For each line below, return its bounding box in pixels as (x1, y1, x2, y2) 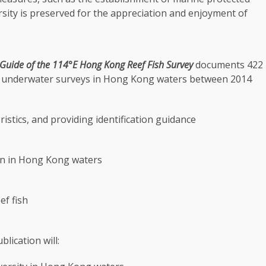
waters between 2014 (154, 72, 252, 85)
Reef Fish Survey (125, 58, 195, 71)
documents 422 (195, 58, 263, 71)
